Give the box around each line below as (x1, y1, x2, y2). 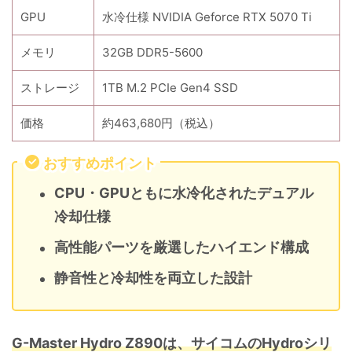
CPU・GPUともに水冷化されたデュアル (54, 185, 313, 202)
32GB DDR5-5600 (102, 45, 203, 60)
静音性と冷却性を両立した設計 (54, 269, 252, 287)
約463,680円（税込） (102, 115, 220, 131)
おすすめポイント (43, 155, 156, 172)
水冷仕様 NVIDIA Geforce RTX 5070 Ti (102, 9, 312, 25)
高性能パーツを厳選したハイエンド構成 (54, 239, 309, 256)
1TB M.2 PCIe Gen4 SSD (102, 80, 238, 96)
